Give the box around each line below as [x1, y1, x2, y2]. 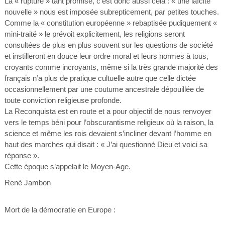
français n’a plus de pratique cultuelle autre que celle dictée [4, 74, 196, 82]
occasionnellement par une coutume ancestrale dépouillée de [4, 85, 204, 93]
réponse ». [4, 151, 39, 160]
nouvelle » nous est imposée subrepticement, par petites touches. [4, 8, 219, 16]
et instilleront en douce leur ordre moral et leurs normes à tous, [4, 52, 208, 60]
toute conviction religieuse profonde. [4, 96, 122, 104]
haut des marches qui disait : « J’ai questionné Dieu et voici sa [4, 140, 207, 149]
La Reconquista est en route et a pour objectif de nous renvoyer [4, 107, 211, 116]
